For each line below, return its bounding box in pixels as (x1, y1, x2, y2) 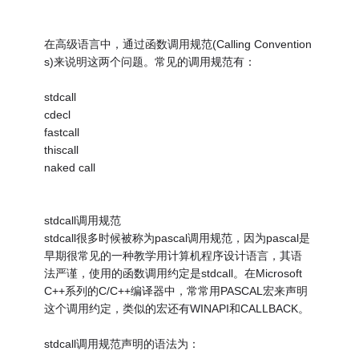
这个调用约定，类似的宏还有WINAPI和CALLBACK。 (44, 301, 310, 315)
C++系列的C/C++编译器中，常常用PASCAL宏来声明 (44, 284, 309, 297)
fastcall (44, 125, 80, 139)
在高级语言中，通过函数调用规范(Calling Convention (44, 37, 313, 50)
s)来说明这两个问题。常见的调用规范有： (44, 54, 256, 68)
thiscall (44, 143, 79, 156)
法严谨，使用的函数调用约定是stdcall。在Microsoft (44, 266, 303, 280)
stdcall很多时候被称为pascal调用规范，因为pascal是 (44, 231, 311, 244)
